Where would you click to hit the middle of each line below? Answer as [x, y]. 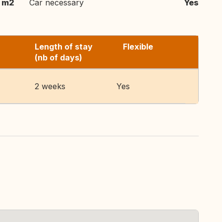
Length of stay [64, 47]
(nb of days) [58, 57]
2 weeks [50, 86]
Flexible [138, 47]
